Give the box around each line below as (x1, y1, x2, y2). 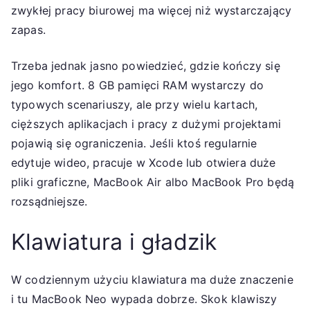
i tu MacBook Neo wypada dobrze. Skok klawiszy (11, 291, 277, 306)
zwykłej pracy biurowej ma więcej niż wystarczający (11, 3, 292, 17)
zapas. (11, 22, 46, 37)
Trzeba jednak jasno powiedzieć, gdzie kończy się (11, 58, 280, 73)
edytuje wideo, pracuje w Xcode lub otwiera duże (11, 155, 276, 170)
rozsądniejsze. (11, 194, 88, 208)
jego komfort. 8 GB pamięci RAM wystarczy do (11, 77, 264, 92)
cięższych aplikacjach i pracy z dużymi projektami (11, 116, 281, 131)
